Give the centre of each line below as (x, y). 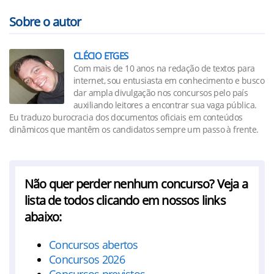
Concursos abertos (94, 245)
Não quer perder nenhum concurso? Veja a (136, 184)
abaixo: (43, 217)
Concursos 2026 (87, 259)
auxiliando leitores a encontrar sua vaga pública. (165, 105)
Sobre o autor (45, 22)
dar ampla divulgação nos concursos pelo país (161, 93)
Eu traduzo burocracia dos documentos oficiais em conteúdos (126, 117)
